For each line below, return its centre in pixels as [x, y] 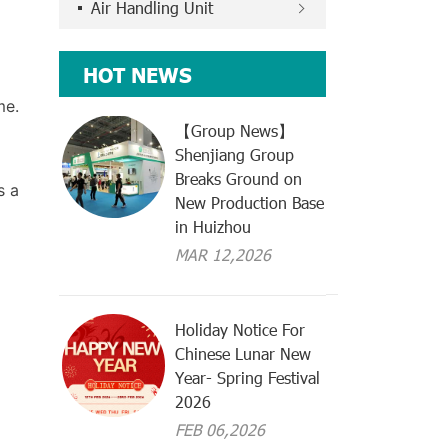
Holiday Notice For [240, 330]
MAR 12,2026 [223, 255]
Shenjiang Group [235, 155]
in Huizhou [213, 227]
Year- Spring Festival [248, 378]
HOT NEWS [138, 74]
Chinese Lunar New [243, 354]
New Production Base [250, 203]
